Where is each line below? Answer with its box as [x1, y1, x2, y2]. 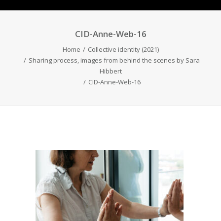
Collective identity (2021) [87, 45, 159, 54]
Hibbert [99, 67, 122, 75]
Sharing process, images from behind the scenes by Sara [29, 56, 200, 65]
